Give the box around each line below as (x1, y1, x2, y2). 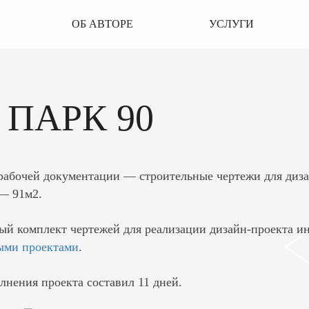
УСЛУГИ (208, 18, 254, 30)
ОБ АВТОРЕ (71, 18, 133, 30)
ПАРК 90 (8, 97, 154, 139)
